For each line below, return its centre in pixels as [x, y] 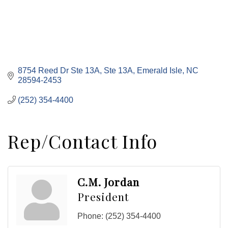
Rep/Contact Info [82, 141]
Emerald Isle [160, 70]
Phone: [90, 216]
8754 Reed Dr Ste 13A [59, 70]
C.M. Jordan [108, 181]
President [103, 196]
